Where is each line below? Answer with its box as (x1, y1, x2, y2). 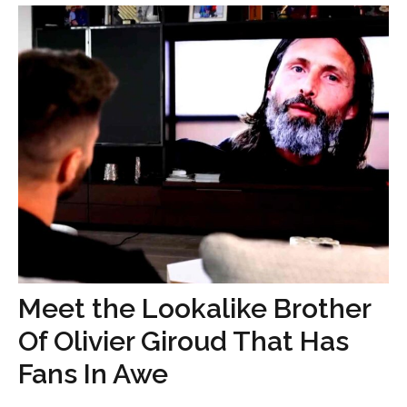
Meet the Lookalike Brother (18, 293, 371, 324)
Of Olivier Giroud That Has (18, 325, 349, 357)
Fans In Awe (18, 358, 168, 390)
